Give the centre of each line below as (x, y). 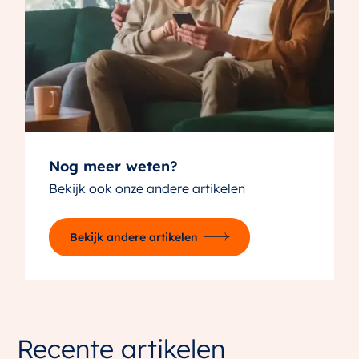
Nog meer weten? (114, 166)
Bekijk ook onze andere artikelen (147, 188)
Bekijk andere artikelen (134, 237)
